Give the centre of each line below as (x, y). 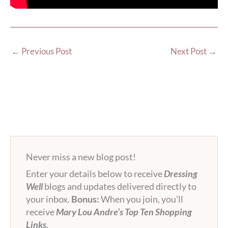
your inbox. (49, 199)
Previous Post (46, 51)
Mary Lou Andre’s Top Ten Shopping (124, 211)
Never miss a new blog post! (81, 156)
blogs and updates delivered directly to (120, 186)
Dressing (181, 173)
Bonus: (85, 199)
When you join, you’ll (141, 199)
